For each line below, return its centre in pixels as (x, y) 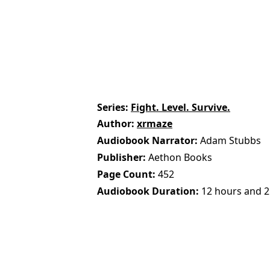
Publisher (120, 158)
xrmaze (155, 124)
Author (115, 124)
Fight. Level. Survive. (181, 107)
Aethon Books (181, 158)
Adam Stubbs (231, 141)
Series (111, 107)
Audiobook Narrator (146, 141)
